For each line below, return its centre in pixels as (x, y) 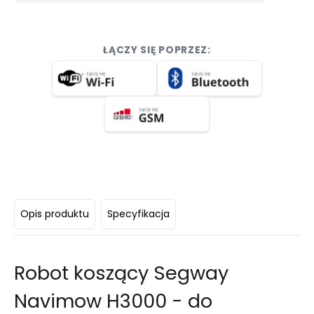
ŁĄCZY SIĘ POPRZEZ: (157, 50)
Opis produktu (55, 213)
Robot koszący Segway (121, 273)
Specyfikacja (138, 213)
